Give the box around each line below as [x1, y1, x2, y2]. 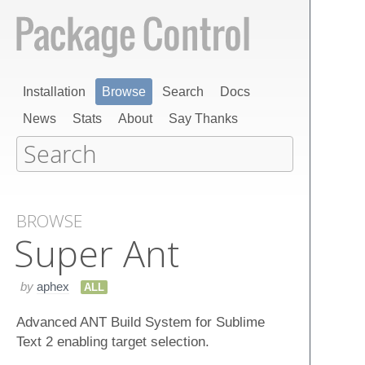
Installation [23, 85, 86, 99]
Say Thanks [169, 112, 238, 125]
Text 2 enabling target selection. [16, 333, 209, 349]
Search [162, 85, 204, 99]
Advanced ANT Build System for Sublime [16, 314, 265, 329]
